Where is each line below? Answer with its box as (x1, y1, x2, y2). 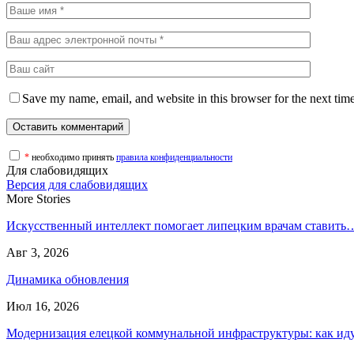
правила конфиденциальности (116, 151, 232, 163)
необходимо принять (32, 151, 116, 163)
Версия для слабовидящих (6, 177, 148, 191)
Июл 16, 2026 (6, 299, 79, 313)
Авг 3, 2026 (6, 245, 69, 259)
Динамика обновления (6, 272, 129, 286)
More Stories (6, 191, 70, 205)
